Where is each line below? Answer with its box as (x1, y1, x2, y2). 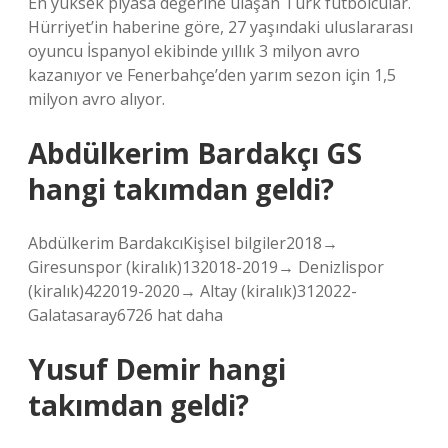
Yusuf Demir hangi (28, 350, 286, 388)
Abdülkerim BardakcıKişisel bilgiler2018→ (28, 232, 338, 254)
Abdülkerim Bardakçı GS (28, 134, 362, 172)
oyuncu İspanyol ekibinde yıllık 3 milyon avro (28, 40, 360, 62)
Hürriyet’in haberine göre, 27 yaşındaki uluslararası (28, 16, 413, 38)
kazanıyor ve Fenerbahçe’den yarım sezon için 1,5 (28, 64, 396, 86)
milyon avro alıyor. (28, 88, 165, 110)
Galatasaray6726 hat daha (28, 304, 223, 326)
